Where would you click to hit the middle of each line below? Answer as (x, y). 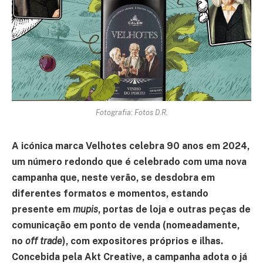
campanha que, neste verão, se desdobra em (113, 177)
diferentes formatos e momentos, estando (110, 193)
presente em (42, 209)
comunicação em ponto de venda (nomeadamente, (126, 225)
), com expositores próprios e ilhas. (143, 241)
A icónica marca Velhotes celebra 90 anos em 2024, (131, 146)
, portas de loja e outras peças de (174, 209)
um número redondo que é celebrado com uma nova (129, 161)
